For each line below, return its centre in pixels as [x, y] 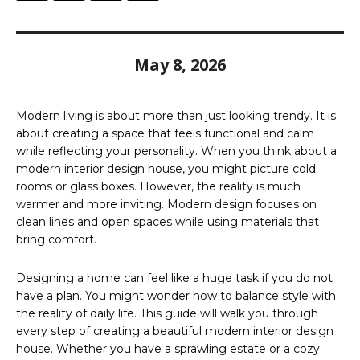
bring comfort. [56, 240]
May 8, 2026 [180, 65]
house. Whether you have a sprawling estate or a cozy [168, 349]
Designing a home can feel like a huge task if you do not [174, 278]
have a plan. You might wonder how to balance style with [176, 296]
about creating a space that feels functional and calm [165, 134]
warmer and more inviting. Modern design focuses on [166, 205]
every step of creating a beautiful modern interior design [175, 331]
